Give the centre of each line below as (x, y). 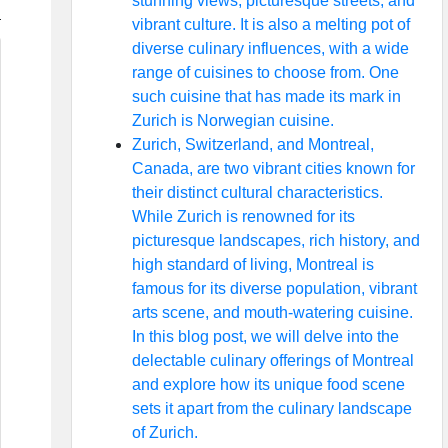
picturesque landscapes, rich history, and (275, 240)
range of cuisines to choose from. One (265, 72)
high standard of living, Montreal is (252, 264)
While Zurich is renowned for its (243, 216)
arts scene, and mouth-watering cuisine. (272, 312)
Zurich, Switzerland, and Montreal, (252, 144)
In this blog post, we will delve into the (265, 336)
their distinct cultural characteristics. (257, 192)
